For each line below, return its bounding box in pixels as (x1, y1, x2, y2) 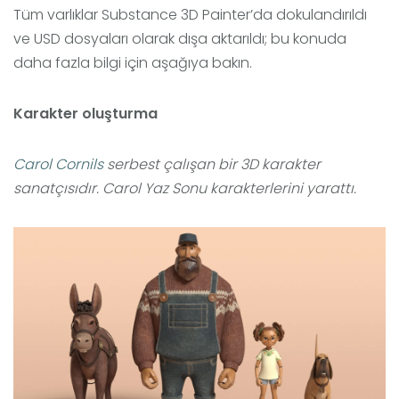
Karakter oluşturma (13, 103, 158, 125)
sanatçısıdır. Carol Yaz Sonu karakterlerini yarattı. (13, 178, 356, 199)
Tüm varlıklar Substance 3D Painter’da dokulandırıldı (13, 4, 367, 26)
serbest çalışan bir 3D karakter (103, 154, 321, 175)
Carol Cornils (13, 154, 103, 175)
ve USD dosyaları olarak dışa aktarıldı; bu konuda (13, 28, 346, 50)
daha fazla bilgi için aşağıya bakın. (13, 53, 252, 74)
